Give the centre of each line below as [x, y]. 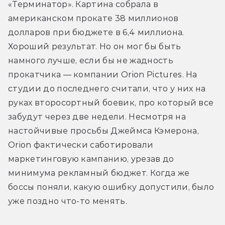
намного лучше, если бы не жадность [91, 60]
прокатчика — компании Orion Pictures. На [103, 74]
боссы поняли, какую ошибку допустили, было [111, 187]
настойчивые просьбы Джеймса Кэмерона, [103, 131]
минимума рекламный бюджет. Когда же [99, 173]
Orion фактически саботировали [81, 145]
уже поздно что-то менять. [68, 201]
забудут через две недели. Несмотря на [97, 117]
